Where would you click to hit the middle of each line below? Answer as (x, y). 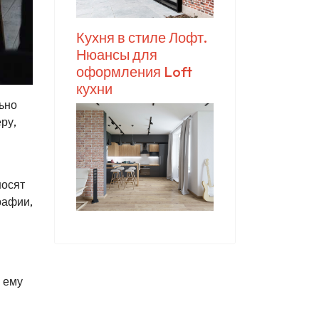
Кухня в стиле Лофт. (142, 37)
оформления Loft (134, 71)
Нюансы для (117, 54)
